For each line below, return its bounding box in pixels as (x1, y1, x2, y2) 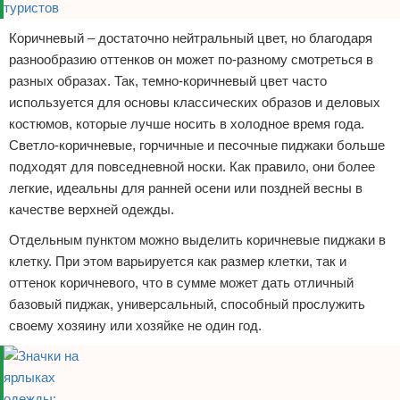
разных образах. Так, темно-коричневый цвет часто (9, 73, 327, 88)
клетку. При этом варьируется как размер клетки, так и (9, 254, 346, 269)
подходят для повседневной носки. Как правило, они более (9, 159, 375, 174)
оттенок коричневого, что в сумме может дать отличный (9, 275, 354, 290)
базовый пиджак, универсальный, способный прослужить (9, 296, 365, 312)
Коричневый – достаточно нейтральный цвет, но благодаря (9, 30, 372, 46)
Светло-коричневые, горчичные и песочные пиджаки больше (9, 137, 385, 153)
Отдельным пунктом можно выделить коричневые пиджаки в (9, 232, 386, 247)
